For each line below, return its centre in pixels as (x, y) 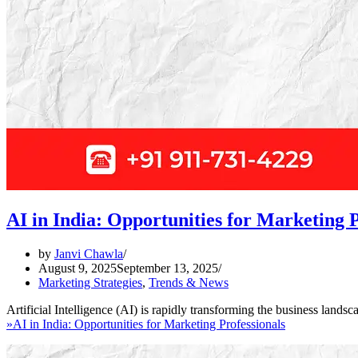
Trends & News (189, 282)
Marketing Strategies (90, 282)
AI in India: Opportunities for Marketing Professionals (149, 324)
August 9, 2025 (78, 268)
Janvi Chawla (89, 253)
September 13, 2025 (167, 268)
